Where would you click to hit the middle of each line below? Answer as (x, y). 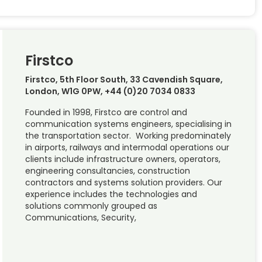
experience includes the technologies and (111, 194)
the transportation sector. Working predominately (128, 135)
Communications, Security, (80, 217)
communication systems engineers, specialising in (128, 124)
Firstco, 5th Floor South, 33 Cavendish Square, (124, 79)
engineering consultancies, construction (107, 170)
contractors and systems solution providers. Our (123, 182)
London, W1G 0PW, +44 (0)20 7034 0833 (110, 91)
